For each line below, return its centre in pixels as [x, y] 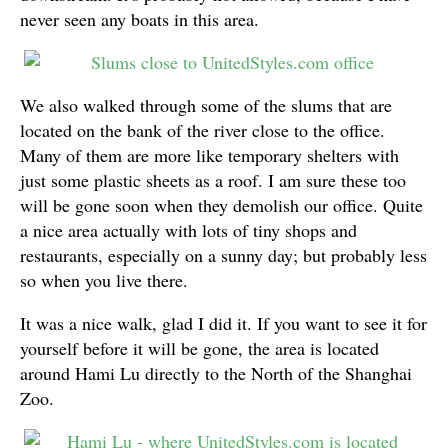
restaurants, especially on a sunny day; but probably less [223, 255]
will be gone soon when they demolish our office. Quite [221, 205]
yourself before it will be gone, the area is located [199, 348]
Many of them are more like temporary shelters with [209, 155]
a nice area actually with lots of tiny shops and [188, 230]
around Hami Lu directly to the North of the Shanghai [216, 373]
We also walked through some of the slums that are [206, 105]
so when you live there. [104, 280]
